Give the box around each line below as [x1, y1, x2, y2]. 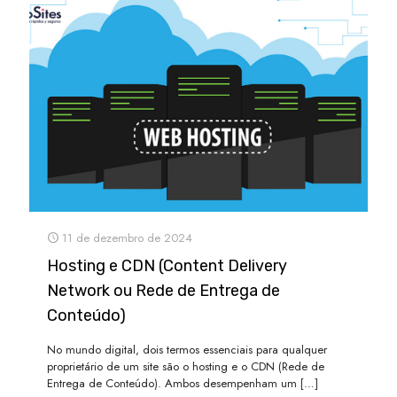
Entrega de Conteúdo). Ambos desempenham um [47, 375, 297, 393]
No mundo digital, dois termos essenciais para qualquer [47, 341, 327, 359]
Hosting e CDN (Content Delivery [47, 256, 287, 276]
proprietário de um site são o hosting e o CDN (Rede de [47, 358, 324, 376]
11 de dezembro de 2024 [62, 230, 192, 247]
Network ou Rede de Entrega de [47, 281, 280, 301]
